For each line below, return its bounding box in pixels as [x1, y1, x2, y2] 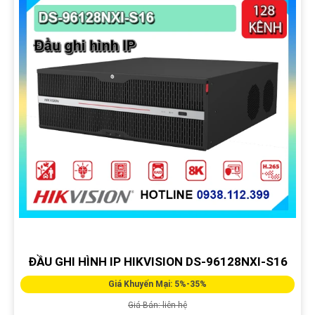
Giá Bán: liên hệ [128, 300, 187, 311]
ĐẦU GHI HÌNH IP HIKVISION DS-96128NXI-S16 [27, 255, 288, 269]
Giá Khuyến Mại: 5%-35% [108, 279, 207, 290]
